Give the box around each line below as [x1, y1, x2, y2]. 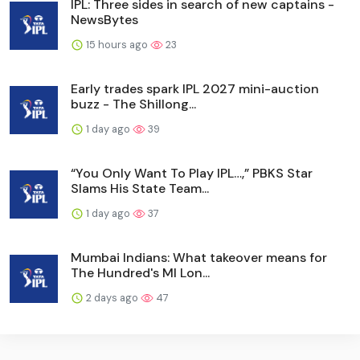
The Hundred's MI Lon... [71, 264, 210, 281]
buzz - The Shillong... [71, 95, 196, 112]
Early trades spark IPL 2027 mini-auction [71, 80, 319, 97]
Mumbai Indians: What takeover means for [71, 248, 327, 266]
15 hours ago [84, 37, 150, 51]
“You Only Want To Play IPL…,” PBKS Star [71, 164, 313, 182]
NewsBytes [71, 10, 138, 28]
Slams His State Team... [71, 179, 209, 197]
